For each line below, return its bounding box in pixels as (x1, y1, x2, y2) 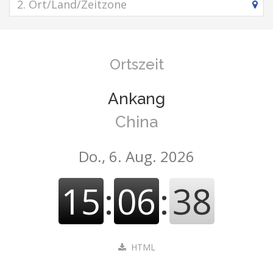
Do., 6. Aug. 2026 (79, 146, 194, 166)
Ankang (108, 90, 165, 108)
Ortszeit (109, 55, 164, 73)
